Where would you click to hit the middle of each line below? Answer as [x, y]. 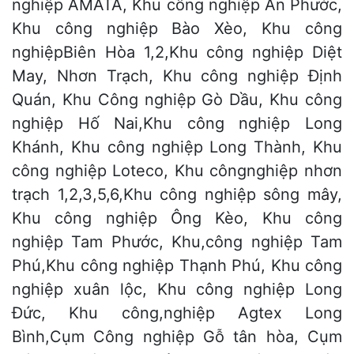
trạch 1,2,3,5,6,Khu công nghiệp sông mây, [177, 195]
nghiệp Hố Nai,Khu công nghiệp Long [177, 124]
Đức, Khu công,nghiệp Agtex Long [177, 313]
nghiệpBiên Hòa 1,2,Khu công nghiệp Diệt [177, 53]
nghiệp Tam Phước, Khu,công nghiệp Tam [177, 242]
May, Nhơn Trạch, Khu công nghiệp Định [177, 76]
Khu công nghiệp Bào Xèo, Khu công [177, 29]
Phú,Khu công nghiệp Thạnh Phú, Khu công [177, 266]
